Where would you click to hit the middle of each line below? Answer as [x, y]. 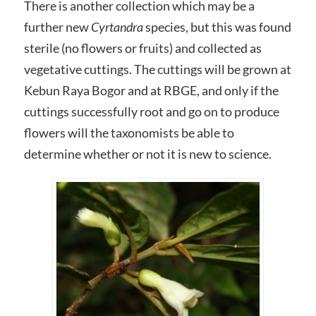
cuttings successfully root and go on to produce [151, 111]
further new [57, 26]
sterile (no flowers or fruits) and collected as [142, 48]
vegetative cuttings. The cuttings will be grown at [157, 69]
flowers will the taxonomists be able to [129, 132]
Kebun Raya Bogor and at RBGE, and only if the [151, 90]
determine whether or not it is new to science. [147, 153]
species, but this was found [217, 26]
